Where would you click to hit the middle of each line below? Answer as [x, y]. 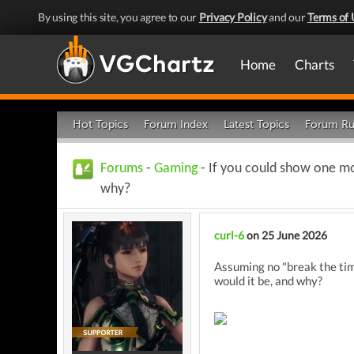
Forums [122, 169]
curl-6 [229, 235]
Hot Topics [100, 124]
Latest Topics [256, 124]
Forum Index [176, 124]
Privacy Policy [233, 17]
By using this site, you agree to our [119, 17]
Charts [314, 64]
